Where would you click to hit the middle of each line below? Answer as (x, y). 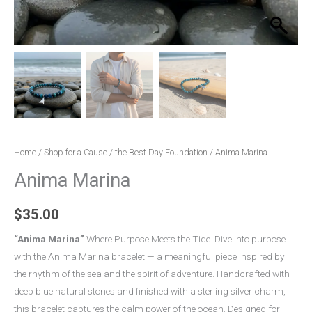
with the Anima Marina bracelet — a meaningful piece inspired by (149, 256)
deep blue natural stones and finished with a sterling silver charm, (150, 291)
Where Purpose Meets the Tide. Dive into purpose (185, 239)
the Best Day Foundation (161, 153)
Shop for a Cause (76, 153)
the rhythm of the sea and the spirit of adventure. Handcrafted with (152, 273)
